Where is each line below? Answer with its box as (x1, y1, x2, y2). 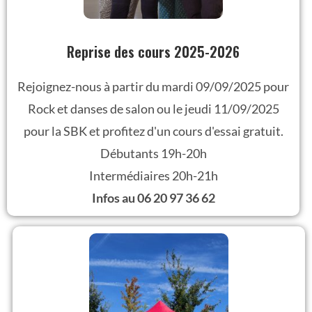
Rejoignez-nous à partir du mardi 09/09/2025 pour (17, 79, 289, 95)
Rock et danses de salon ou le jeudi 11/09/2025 (27, 101, 279, 117)
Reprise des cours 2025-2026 (67, 41, 240, 63)
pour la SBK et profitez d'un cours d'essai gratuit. (23, 123, 283, 139)
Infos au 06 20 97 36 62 (91, 190, 215, 206)
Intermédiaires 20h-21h (88, 168, 218, 184)
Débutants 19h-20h (100, 146, 207, 162)
